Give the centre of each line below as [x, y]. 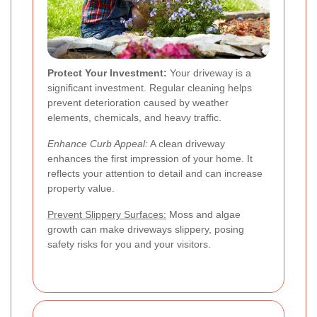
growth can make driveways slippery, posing [146, 230]
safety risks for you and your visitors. [129, 244]
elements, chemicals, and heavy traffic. [134, 118]
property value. [81, 189]
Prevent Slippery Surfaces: [107, 215]
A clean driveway [186, 144]
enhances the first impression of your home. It [150, 159]
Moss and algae [203, 215]
